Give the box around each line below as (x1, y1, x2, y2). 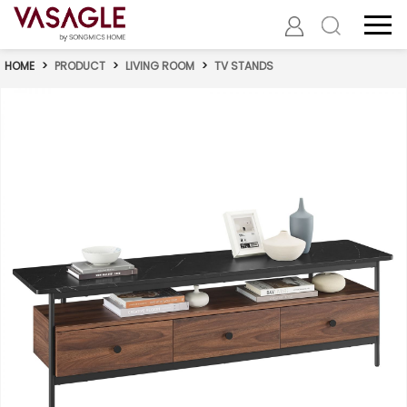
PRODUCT (55, 58, 105, 74)
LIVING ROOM (125, 58, 194, 74)
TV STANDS (214, 58, 273, 74)
